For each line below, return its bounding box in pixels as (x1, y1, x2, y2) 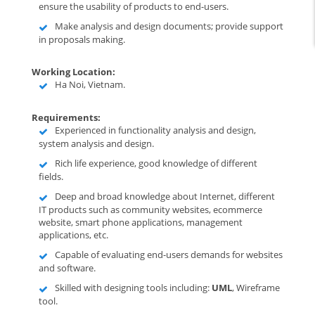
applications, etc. (39, 229, 108, 241)
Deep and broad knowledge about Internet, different (55, 190, 275, 202)
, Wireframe (232, 281, 280, 294)
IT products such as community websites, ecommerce (39, 203, 262, 216)
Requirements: (32, 111, 101, 124)
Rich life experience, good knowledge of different (55, 157, 257, 169)
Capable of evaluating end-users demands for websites (55, 248, 283, 261)
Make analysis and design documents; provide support (55, 20, 283, 32)
